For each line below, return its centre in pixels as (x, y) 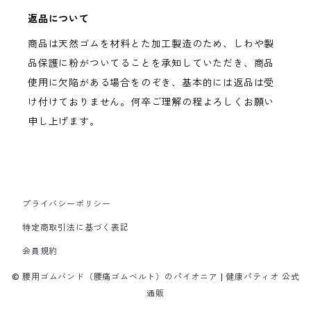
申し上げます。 (64, 121)
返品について (59, 19)
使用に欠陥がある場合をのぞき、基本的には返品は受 (151, 83)
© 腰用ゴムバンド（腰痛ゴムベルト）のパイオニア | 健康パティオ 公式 (155, 277)
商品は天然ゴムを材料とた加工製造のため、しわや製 (151, 44)
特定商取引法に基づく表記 (76, 227)
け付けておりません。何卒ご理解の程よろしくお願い (151, 102)
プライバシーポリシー (67, 204)
